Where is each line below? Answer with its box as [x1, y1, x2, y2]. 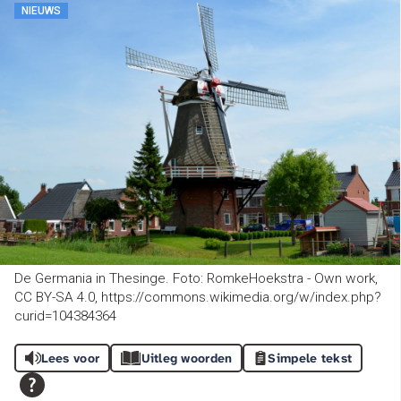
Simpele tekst [268, 350, 353, 367]
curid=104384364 [14, 308, 116, 325]
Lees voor [40, 350, 100, 367]
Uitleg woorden [141, 350, 233, 367]
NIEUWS [21, 4, 61, 17]
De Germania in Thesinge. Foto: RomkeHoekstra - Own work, [14, 270, 378, 287]
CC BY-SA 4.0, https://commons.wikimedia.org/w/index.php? [14, 289, 381, 306]
